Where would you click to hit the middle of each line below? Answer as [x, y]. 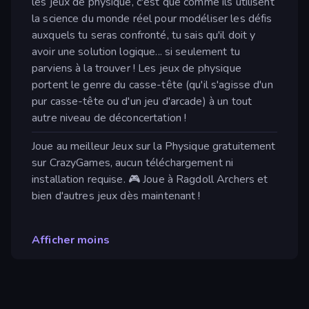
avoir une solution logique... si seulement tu [136, 52]
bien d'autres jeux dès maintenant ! [116, 196]
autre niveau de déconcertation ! [109, 118]
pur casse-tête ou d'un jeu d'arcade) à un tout [142, 102]
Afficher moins [71, 240]
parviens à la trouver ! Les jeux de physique [137, 69]
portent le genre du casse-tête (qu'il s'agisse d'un [152, 85]
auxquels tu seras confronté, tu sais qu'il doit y [144, 36]
